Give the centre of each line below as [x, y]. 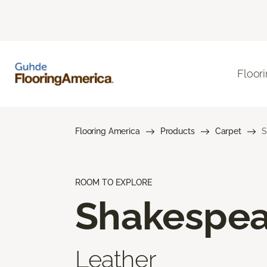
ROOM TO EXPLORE [114, 182]
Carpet [228, 131]
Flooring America [108, 131]
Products [177, 131]
